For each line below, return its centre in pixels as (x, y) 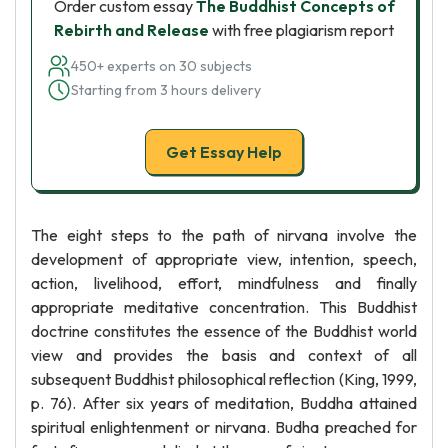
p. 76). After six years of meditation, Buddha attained (224, 403)
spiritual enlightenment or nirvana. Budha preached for (224, 427)
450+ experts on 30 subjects (161, 66)
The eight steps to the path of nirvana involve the (224, 235)
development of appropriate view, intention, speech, (224, 259)
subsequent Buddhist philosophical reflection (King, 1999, (224, 379)
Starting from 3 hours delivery (166, 90)
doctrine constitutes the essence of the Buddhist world (224, 331)
